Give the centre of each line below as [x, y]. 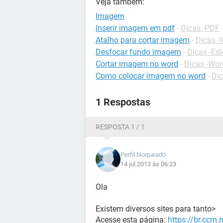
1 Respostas [123, 102]
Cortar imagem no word [137, 64]
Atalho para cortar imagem [143, 40]
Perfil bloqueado [143, 155]
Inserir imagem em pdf [135, 28]
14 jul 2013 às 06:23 [148, 164]
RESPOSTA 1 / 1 [120, 127]
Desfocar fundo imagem [138, 52]
